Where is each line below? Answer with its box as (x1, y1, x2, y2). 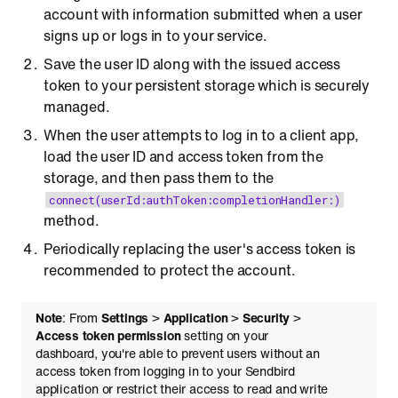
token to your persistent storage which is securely (44, 75, 370, 96)
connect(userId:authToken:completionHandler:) (49, 192, 340, 208)
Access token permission (36, 326, 181, 345)
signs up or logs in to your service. (44, 25, 267, 46)
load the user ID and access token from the (44, 146, 323, 167)
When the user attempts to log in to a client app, (44, 124, 360, 146)
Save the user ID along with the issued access (44, 53, 340, 75)
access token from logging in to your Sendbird (36, 362, 296, 380)
